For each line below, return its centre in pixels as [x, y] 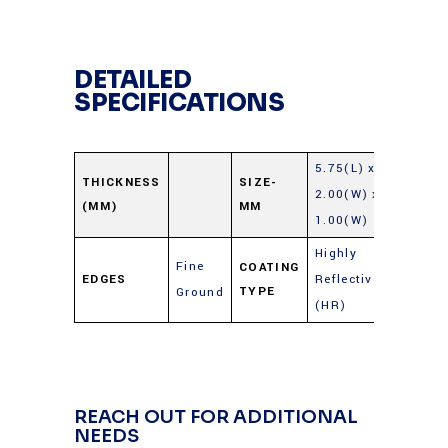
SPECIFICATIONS [179, 103]
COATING [269, 268]
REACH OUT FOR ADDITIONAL [216, 417]
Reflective [347, 280]
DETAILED [133, 80]
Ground [200, 293]
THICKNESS [121, 183]
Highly [336, 254]
